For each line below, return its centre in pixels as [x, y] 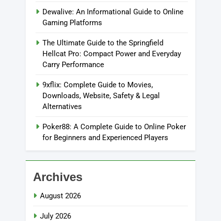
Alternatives [62, 106]
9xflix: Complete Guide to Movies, [98, 85]
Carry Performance [73, 64]
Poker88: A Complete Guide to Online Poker [114, 127]
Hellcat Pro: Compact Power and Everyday [112, 54]
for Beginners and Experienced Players [105, 137]
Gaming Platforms [72, 22]
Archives [58, 177]
